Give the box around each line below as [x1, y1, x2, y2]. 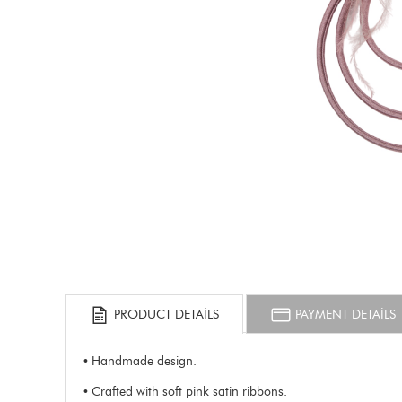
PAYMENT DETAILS [292, 306, 396, 322]
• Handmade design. [83, 353, 197, 369]
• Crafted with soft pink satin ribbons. [83, 383, 287, 399]
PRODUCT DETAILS [110, 306, 219, 322]
